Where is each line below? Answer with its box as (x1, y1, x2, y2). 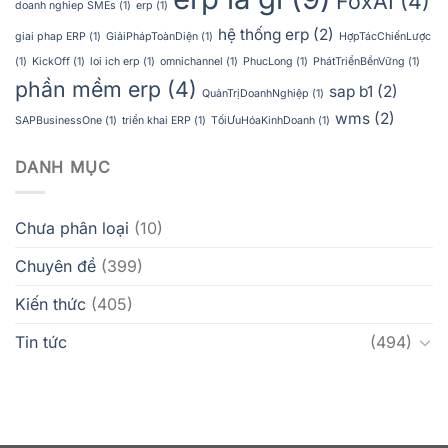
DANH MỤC (15, 157, 111, 178)
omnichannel (160, 55, 223, 69)
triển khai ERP (122, 114, 191, 128)
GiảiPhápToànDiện (106, 30, 198, 44)
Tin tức (15, 331, 67, 352)
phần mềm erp (15, 76, 161, 103)
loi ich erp (90, 55, 140, 69)
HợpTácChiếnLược (339, 30, 431, 44)
